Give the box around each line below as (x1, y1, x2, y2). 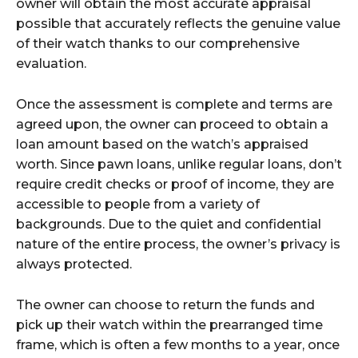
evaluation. (16, 55, 86, 71)
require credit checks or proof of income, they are (16, 176, 334, 192)
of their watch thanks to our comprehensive (16, 35, 300, 51)
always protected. (16, 256, 132, 272)
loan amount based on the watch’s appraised (16, 136, 308, 152)
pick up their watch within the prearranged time (16, 316, 323, 332)
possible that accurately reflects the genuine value (16, 15, 340, 31)
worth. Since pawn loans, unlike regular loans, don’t (16, 156, 342, 172)
